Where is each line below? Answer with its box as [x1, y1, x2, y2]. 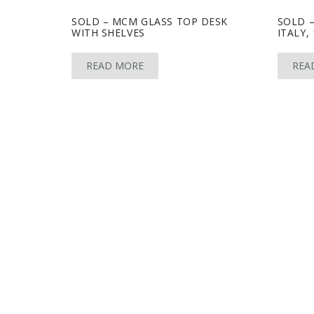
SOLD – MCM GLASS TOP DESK [71, 14, 228, 28]
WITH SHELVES [71, 25, 145, 39]
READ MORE [86, 58, 144, 72]
